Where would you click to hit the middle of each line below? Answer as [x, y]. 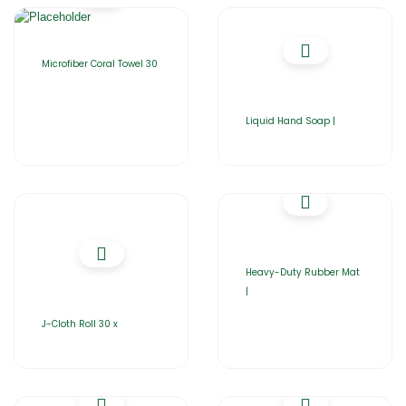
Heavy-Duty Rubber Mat [303, 272]
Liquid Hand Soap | [290, 121]
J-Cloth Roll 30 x [80, 324]
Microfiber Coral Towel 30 [100, 64]
